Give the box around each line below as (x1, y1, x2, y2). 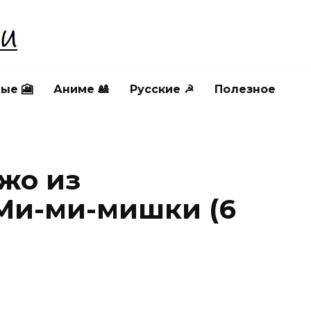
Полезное (215, 83, 276, 96)
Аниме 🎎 (53, 83, 109, 96)
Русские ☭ (130, 83, 194, 96)
